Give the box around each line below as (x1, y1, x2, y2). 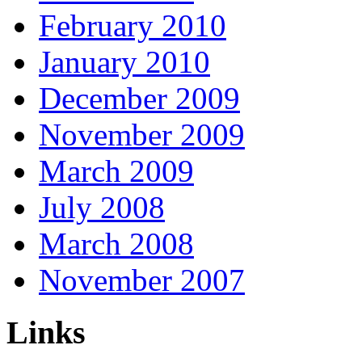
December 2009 (39, 81, 240, 116)
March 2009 (39, 154, 194, 188)
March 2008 (39, 226, 194, 261)
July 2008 (39, 190, 165, 225)
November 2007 (39, 263, 245, 297)
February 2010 (39, 8, 226, 43)
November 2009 (39, 117, 245, 152)
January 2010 (39, 44, 210, 79)
